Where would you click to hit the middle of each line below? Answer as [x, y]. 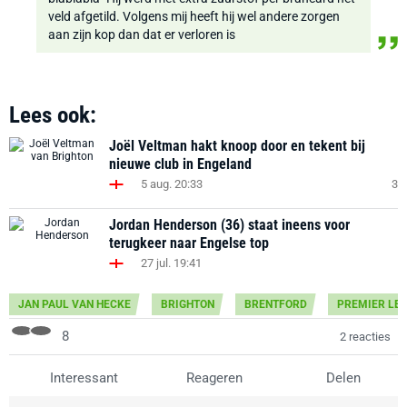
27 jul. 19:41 [171, 263]
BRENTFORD [276, 304]
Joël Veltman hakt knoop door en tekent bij [237, 145]
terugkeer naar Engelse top [189, 243]
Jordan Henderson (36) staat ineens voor [229, 224]
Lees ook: [53, 114]
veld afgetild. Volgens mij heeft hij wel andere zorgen [194, 16]
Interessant [82, 377]
